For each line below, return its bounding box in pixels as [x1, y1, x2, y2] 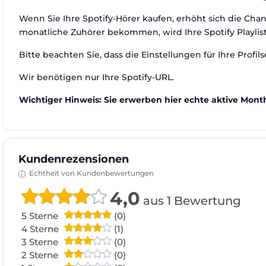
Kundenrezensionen [18, 152, 129, 166]
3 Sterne [21, 236, 58, 248]
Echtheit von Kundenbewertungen [28, 168, 154, 178]
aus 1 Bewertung [140, 193, 241, 208]
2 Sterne [21, 249, 58, 261]
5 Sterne [21, 210, 58, 221]
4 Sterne [21, 223, 59, 235]
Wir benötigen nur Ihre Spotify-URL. [19, 71, 174, 83]
